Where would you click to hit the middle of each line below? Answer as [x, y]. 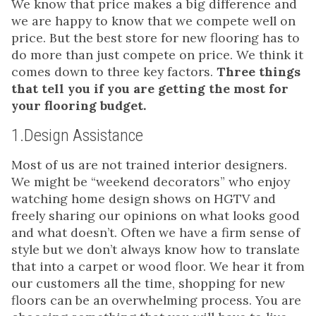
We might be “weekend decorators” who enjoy [151, 182]
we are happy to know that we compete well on [153, 21]
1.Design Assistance [77, 136]
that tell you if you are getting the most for [150, 89]
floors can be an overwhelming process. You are [156, 300]
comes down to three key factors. [114, 72]
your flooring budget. [80, 106]
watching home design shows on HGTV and [144, 199]
